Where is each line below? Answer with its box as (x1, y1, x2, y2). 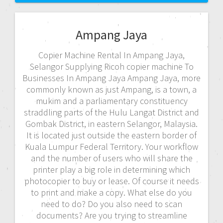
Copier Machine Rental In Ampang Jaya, (38, 49, 185, 61)
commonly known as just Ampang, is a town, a (26, 83, 197, 95)
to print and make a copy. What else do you (31, 186, 192, 198)
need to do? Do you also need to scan (41, 198, 182, 210)
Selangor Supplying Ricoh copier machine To (29, 60, 194, 72)
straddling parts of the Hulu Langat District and (24, 106, 199, 118)
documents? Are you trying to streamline (36, 209, 187, 221)
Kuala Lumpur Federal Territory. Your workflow (25, 140, 198, 152)
